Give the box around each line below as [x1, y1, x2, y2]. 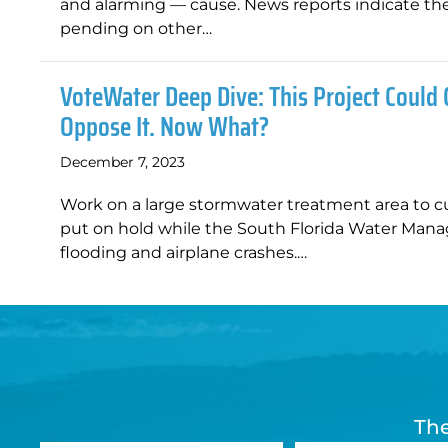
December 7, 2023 [60, 153, 185, 171]
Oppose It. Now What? [60, 105, 269, 148]
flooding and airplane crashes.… [60, 243, 307, 262]
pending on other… [60, 19, 212, 38]
